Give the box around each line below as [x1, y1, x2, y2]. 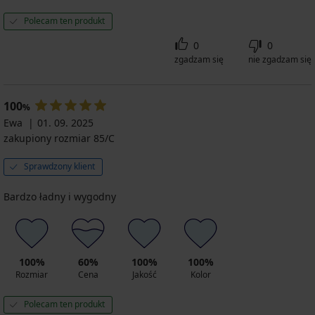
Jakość [131, 268, 157, 281]
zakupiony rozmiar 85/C [4, 131, 115, 145]
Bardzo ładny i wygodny [4, 189, 116, 203]
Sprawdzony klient [24, 160, 95, 172]
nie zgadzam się [248, 53, 311, 65]
